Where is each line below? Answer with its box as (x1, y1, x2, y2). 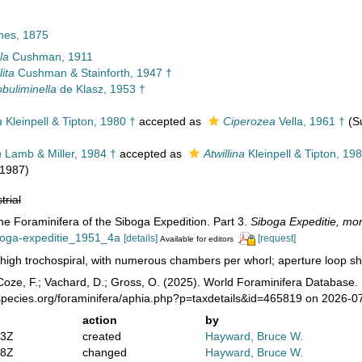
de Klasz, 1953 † (56, 82, 145, 95)
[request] (257, 233, 296, 244)
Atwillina (203, 147, 245, 160)
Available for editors (159, 234, 234, 243)
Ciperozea (222, 115, 276, 128)
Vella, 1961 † (275, 115, 345, 128)
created (82, 329, 121, 343)
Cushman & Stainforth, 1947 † (14, 66, 172, 79)
